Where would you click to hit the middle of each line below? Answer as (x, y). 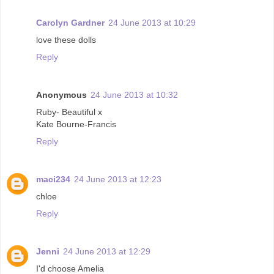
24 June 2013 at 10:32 (134, 94)
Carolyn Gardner (70, 22)
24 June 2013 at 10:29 (152, 22)
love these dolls (66, 39)
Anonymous (61, 94)
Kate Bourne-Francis (76, 124)
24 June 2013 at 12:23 (118, 179)
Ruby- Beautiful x (69, 112)
